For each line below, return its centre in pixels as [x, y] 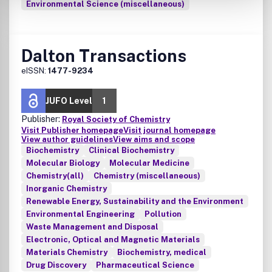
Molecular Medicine [149, 163]
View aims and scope [154, 139]
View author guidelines [67, 139]
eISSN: [35, 71]
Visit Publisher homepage [72, 130]
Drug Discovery [56, 265]
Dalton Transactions [104, 56]
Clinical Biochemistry [131, 150]
